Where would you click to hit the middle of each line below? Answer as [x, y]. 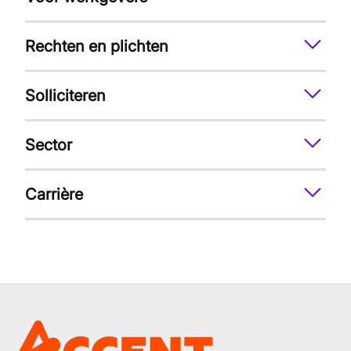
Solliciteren [65, 96]
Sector [49, 145]
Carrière [54, 194]
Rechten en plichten [97, 46]
